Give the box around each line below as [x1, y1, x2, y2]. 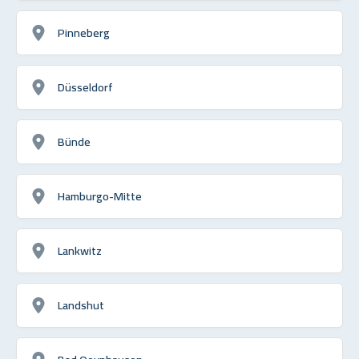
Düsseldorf [58, 75, 113, 98]
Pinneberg [58, 21, 110, 43]
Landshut [58, 293, 104, 316]
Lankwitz [58, 239, 102, 261]
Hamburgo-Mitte [58, 184, 142, 207]
